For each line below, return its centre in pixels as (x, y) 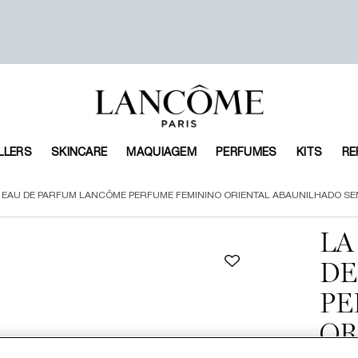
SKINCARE (79, 153)
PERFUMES (247, 153)
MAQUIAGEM (162, 153)
